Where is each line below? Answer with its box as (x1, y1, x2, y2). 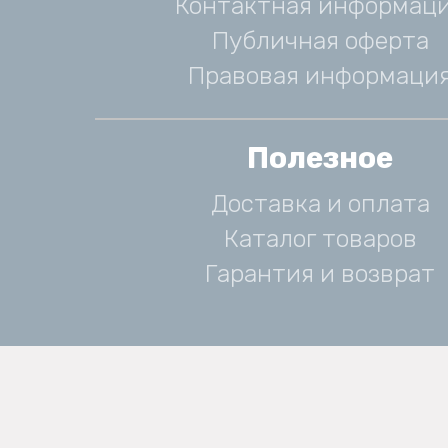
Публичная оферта (211, 26, 429, 55)
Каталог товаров (223, 224, 417, 253)
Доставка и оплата (210, 189, 430, 218)
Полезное (247, 140, 393, 176)
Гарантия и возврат (205, 259, 435, 288)
